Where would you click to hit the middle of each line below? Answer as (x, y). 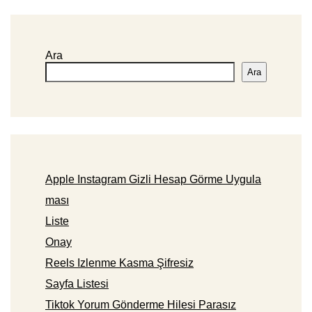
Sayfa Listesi (77, 284)
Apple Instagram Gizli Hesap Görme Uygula (153, 180)
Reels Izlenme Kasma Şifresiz (119, 263)
